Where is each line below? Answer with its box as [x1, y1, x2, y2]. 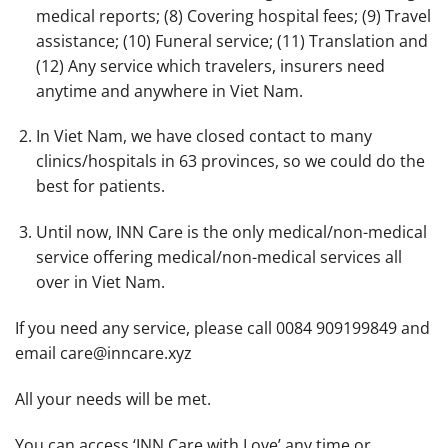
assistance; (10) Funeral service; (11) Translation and [35, 29, 428, 52]
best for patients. [35, 175, 165, 198]
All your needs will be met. [15, 387, 211, 410]
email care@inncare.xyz [15, 341, 192, 364]
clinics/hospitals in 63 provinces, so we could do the [35, 150, 425, 173]
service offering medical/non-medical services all [35, 246, 402, 269]
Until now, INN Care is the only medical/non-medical [35, 221, 427, 244]
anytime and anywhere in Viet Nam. [35, 79, 303, 102]
